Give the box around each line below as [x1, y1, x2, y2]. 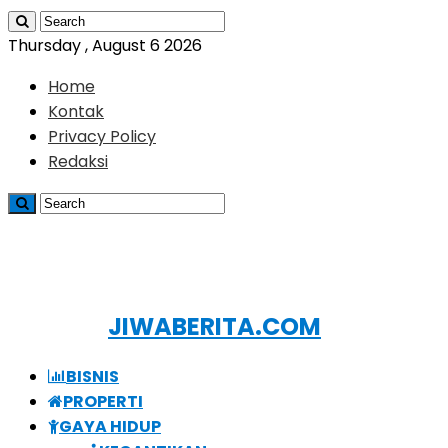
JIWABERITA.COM [108, 309, 321, 343]
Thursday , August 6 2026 [8, 34, 202, 57]
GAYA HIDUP [59, 414, 161, 438]
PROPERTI [63, 389, 143, 413]
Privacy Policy [48, 125, 156, 148]
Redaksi [48, 150, 108, 173]
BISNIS [66, 364, 119, 388]
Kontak [48, 100, 104, 123]
